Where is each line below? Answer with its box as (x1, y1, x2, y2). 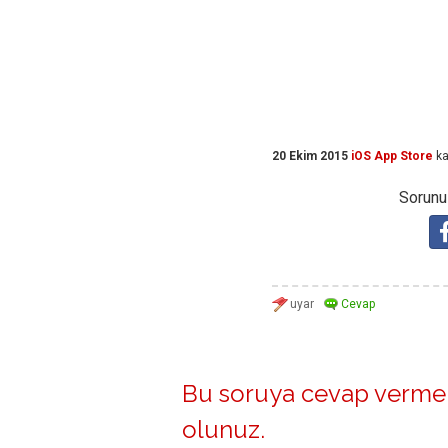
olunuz (182, 415, 260, 445)
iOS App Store (351, 149, 433, 164)
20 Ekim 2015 (272, 149, 348, 164)
